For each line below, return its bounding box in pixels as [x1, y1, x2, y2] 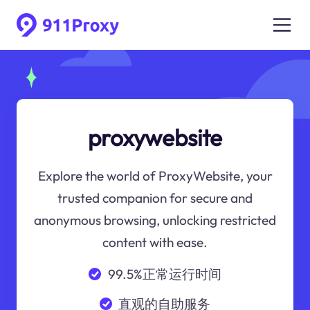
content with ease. [102, 234, 208, 251]
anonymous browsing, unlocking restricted [34, 212, 276, 229]
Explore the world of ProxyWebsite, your [37, 167, 273, 185]
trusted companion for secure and [57, 190, 253, 207]
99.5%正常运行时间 [107, 265, 221, 282]
